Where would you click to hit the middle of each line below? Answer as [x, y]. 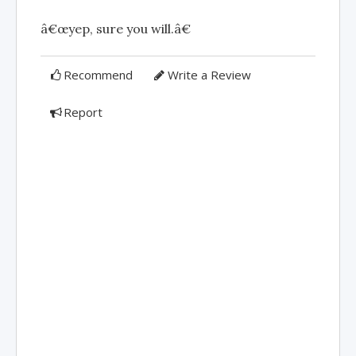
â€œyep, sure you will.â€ [116, 29]
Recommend [99, 75]
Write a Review [209, 75]
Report [83, 112]
